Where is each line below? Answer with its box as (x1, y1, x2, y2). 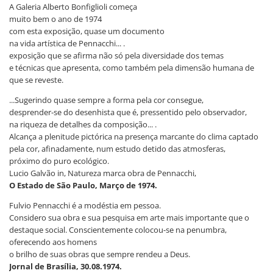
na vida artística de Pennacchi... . (9, 37, 125, 49)
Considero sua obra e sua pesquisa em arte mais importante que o (9, 211, 249, 223)
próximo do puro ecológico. (9, 155, 109, 166)
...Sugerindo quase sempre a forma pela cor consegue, (9, 94, 204, 105)
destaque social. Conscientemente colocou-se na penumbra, (9, 224, 227, 235)
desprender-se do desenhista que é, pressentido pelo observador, (9, 106, 247, 118)
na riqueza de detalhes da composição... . (9, 118, 157, 130)
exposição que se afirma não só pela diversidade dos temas (9, 49, 224, 61)
